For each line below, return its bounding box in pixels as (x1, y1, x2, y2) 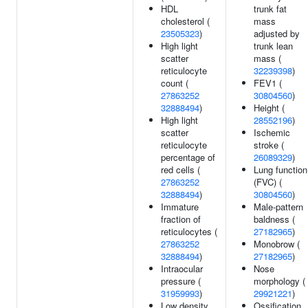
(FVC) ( (254, 175, 282, 188)
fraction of (161, 212, 201, 225)
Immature (161, 200, 199, 213)
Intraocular (161, 262, 203, 275)
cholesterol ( (161, 14, 210, 27)
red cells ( (161, 163, 200, 176)
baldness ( (254, 212, 295, 225)
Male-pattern (254, 200, 303, 213)
